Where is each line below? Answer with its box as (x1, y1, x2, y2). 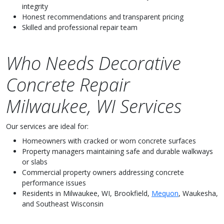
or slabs (22, 157, 47, 166)
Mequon (151, 188, 178, 198)
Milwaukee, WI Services (6, 94, 181, 118)
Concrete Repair (6, 72, 130, 97)
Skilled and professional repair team (22, 22, 137, 32)
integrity (22, 1, 48, 11)
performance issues (22, 178, 86, 187)
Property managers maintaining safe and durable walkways (22, 146, 213, 156)
